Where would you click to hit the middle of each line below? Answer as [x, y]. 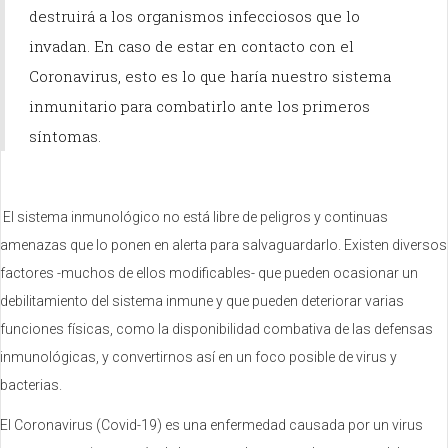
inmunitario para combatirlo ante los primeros [199, 106]
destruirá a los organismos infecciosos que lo [194, 16]
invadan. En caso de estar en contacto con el [191, 46]
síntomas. [65, 136]
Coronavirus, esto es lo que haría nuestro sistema [210, 76]
